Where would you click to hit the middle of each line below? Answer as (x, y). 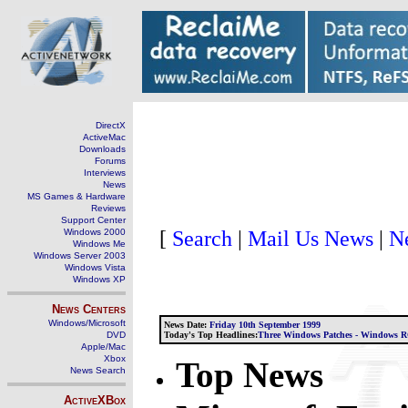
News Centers (89, 309)
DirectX (111, 125)
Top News (250, 375)
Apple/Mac (103, 347)
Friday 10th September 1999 (264, 325)
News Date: (185, 325)
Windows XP (99, 279)
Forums (110, 161)
